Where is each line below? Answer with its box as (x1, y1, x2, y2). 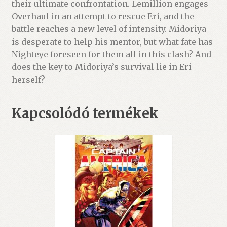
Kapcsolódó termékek (11, 105, 159, 122)
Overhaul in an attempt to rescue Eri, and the (11, 11, 194, 22)
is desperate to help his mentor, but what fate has (11, 36, 213, 47)
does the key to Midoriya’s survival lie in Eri (11, 62, 192, 72)
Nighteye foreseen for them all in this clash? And (11, 49, 211, 60)
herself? (11, 74, 45, 85)
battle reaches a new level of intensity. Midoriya (11, 24, 206, 34)
